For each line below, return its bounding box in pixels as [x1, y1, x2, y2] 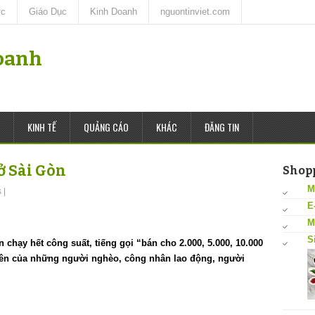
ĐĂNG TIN [205, 120, 239, 134]
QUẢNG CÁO [84, 120, 129, 134]
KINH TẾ [27, 120, 56, 134]
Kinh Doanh [90, 6, 137, 17]
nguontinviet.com [160, 6, 230, 17]
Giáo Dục [29, 6, 67, 17]
